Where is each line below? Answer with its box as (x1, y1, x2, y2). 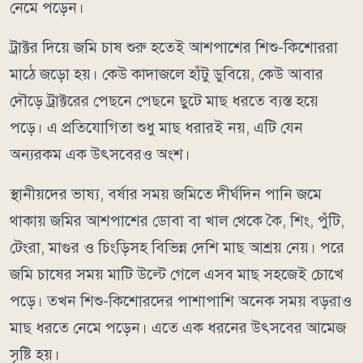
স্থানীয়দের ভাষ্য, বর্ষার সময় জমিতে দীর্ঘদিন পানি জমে (10, 184, 322, 203)
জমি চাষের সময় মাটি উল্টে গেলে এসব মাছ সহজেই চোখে (10, 264, 344, 284)
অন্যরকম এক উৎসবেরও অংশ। (10, 144, 190, 164)
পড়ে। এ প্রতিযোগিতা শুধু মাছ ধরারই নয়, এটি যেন (10, 117, 303, 137)
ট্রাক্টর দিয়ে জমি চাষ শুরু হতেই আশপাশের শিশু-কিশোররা (10, 37, 338, 57)
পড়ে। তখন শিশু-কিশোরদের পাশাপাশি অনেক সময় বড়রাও (10, 291, 352, 310)
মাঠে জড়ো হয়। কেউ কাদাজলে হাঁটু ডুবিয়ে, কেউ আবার (10, 64, 323, 83)
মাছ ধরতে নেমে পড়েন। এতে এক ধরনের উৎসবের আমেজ (10, 318, 346, 337)
